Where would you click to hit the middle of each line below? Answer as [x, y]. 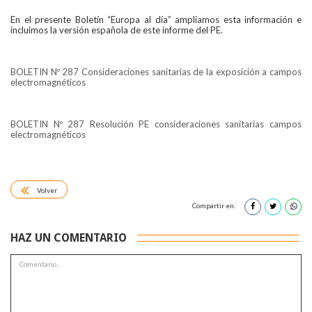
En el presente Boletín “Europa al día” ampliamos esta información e [156, 20]
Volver [47, 190]
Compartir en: [215, 206]
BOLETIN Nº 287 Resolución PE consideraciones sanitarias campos [156, 124]
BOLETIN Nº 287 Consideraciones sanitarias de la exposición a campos [156, 72]
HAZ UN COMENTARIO [69, 238]
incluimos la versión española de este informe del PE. [117, 30]
